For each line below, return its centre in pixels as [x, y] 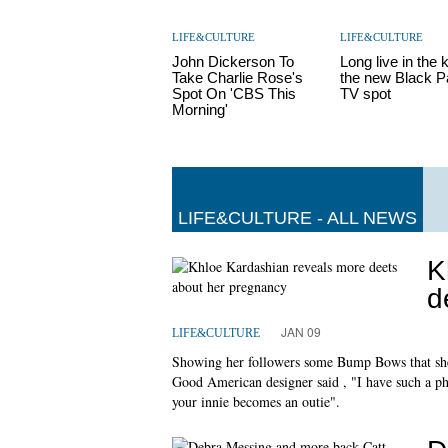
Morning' [200, 109]
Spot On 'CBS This [234, 93]
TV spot [366, 93]
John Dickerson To [233, 61]
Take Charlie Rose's [237, 77]
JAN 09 [301, 332]
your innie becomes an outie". [256, 402]
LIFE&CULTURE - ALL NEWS [297, 218]
